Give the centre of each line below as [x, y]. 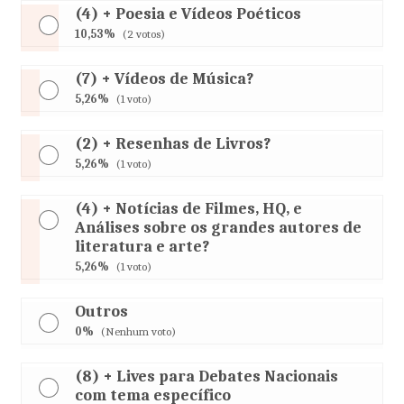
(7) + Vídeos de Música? [165, 79]
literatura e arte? [142, 247]
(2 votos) [144, 34]
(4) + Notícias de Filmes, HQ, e [189, 209]
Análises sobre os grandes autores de [219, 228]
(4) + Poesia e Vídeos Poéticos [188, 14]
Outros [102, 312]
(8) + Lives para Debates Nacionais [207, 376]
